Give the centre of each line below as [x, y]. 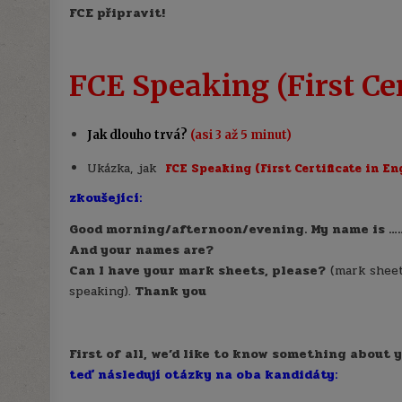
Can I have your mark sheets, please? [198, 270]
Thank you [171, 291]
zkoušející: [106, 197]
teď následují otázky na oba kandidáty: [204, 374]
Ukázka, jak [124, 168]
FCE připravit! [118, 13]
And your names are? [142, 249]
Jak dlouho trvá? [139, 135]
